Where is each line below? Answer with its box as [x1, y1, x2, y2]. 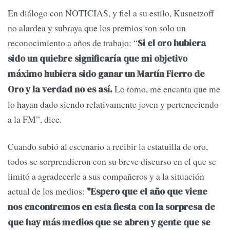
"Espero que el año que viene [87, 185, 207, 198]
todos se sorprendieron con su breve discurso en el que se [8, 155, 216, 168]
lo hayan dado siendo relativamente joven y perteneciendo [8, 98, 219, 111]
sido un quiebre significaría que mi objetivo [8, 52, 187, 65]
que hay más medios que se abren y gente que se [8, 216, 210, 229]
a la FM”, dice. [8, 113, 62, 126]
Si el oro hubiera [138, 37, 206, 50]
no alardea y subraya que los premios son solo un [8, 22, 186, 34]
